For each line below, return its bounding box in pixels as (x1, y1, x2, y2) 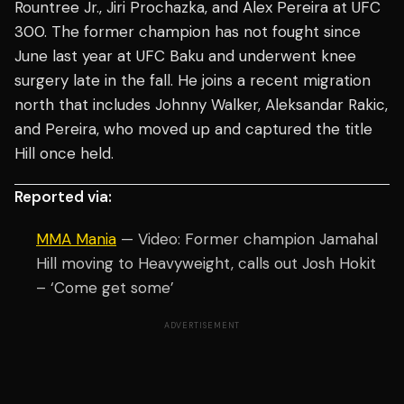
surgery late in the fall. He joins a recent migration (14, 70, 371, 91)
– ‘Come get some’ (36, 278, 174, 298)
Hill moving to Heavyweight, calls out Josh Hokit (36, 253, 376, 274)
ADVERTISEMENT (163, 320, 241, 332)
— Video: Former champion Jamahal (116, 229, 378, 250)
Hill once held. (14, 143, 114, 164)
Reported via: (14, 187, 112, 207)
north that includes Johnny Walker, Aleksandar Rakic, (14, 95, 388, 115)
